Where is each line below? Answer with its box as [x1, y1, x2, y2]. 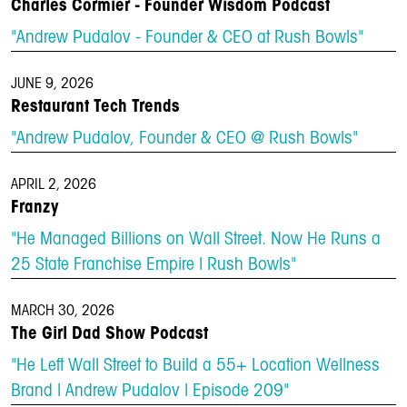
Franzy [11, 200, 59, 215]
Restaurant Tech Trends [11, 99, 180, 114]
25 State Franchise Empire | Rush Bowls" [11, 257, 296, 273]
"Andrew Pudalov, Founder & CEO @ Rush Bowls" [11, 131, 358, 147]
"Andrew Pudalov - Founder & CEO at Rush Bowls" [11, 30, 363, 46]
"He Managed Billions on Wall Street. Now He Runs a [11, 232, 381, 248]
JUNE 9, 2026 [11, 77, 94, 91]
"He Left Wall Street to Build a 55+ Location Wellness [11, 358, 380, 374]
